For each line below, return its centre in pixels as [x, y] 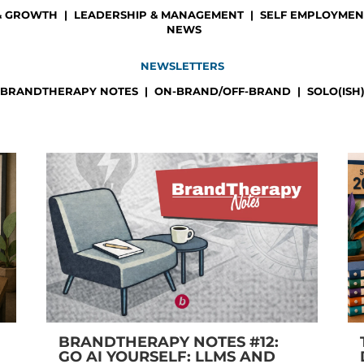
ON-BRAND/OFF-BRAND [222, 91]
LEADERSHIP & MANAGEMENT [158, 15]
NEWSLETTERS [182, 66]
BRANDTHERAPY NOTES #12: [169, 342]
